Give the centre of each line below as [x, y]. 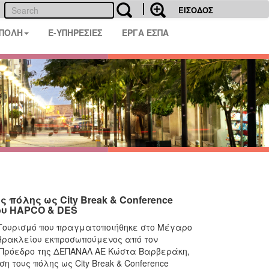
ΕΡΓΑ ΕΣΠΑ [146, 32]
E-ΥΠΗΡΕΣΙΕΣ [76, 32]
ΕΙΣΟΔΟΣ [196, 10]
